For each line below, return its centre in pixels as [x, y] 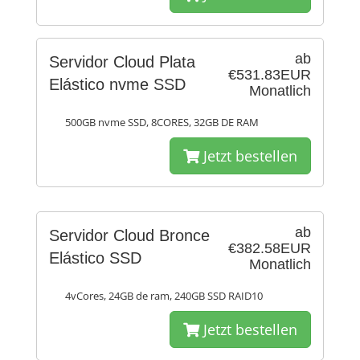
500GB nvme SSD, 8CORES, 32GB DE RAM [162, 123]
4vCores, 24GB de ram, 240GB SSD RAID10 [164, 296]
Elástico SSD [95, 258]
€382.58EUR [270, 248]
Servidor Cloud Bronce [129, 235]
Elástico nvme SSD [117, 84]
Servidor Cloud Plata [122, 62]
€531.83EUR [270, 75]
